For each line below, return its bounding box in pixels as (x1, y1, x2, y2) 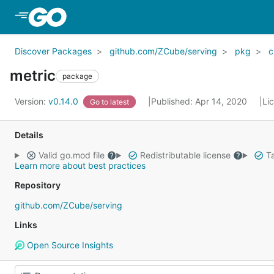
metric (10, 67, 56, 84)
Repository (15, 180, 61, 190)
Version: (15, 96, 48, 106)
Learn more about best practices (15, 160, 146, 171)
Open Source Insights (24, 240, 113, 250)
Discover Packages (15, 46, 92, 56)
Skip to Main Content (68, 10, 168, 23)
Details (15, 130, 43, 140)
